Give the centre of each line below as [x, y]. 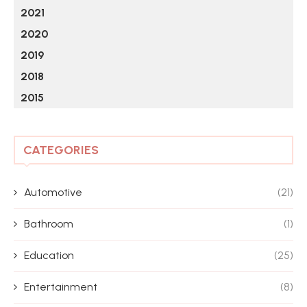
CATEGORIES [61, 150]
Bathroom [49, 224]
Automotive [53, 192]
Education [49, 255]
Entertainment [61, 287]
